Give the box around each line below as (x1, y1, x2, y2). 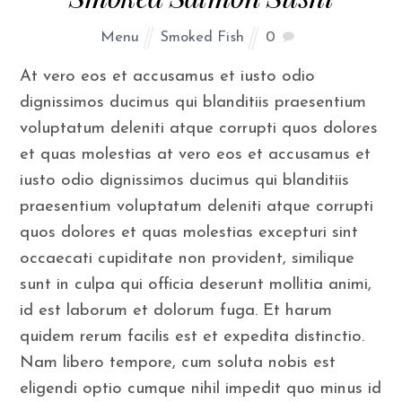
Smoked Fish (161, 30, 244, 45)
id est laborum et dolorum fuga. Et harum (20, 302, 333, 320)
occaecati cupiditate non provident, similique (20, 250, 355, 268)
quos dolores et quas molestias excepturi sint (20, 224, 359, 242)
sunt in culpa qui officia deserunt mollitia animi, (20, 276, 372, 294)
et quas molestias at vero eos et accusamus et (20, 146, 371, 164)
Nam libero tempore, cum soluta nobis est (20, 354, 336, 372)
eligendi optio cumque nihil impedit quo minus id (20, 380, 382, 398)
